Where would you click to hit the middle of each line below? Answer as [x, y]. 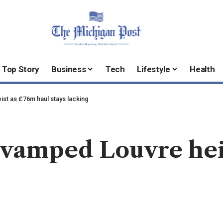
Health [202, 69]
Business [69, 69]
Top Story [21, 69]
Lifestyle [153, 69]
